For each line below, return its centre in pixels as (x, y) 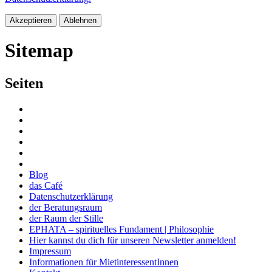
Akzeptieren (31, 20)
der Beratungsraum (66, 207)
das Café (46, 185)
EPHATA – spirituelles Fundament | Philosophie (121, 229)
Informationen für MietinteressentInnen (104, 262)
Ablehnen (80, 20)
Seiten (24, 83)
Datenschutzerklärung (71, 196)
